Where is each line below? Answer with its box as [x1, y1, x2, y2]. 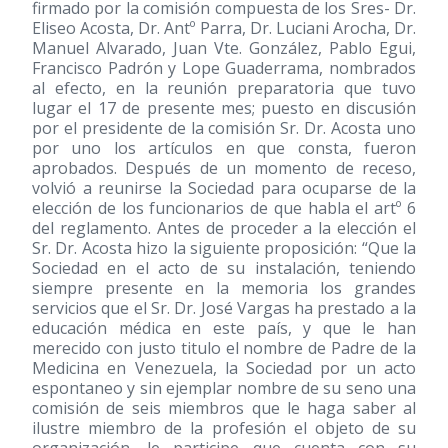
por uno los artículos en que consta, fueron [32, 137, 416, 159]
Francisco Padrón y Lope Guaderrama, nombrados [32, 57, 416, 79]
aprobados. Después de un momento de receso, [32, 157, 416, 179]
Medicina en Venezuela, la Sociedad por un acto [32, 357, 416, 379]
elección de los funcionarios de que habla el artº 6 [32, 197, 416, 219]
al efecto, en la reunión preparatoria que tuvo [32, 77, 416, 99]
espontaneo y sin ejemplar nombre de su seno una [32, 377, 416, 399]
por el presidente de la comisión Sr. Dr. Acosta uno [32, 117, 416, 139]
